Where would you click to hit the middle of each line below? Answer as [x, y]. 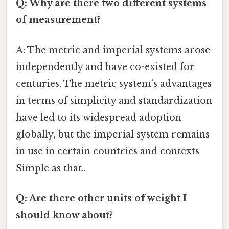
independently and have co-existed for [105, 67]
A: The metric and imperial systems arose [113, 50]
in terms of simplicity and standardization [114, 101]
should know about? [64, 215]
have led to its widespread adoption [99, 118]
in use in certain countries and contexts [108, 152]
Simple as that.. [51, 168]
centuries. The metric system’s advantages [114, 84]
